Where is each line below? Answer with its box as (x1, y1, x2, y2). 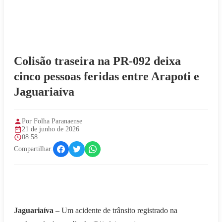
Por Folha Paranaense (22, 117, 82, 125)
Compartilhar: (14, 145, 53, 153)
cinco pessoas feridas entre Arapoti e (14, 69, 199, 83)
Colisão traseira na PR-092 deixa (14, 54, 181, 67)
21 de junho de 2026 (22, 125, 79, 133)
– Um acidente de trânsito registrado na (54, 206, 177, 215)
